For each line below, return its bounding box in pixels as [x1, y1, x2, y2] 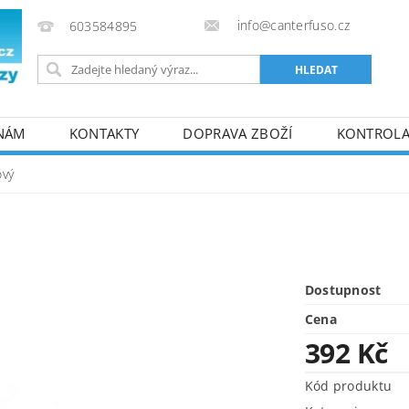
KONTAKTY [68, 124, 140, 142]
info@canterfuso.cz [233, 16, 351, 34]
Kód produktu [304, 377, 393, 394]
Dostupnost [304, 281, 382, 299]
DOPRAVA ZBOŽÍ [183, 124, 293, 142]
